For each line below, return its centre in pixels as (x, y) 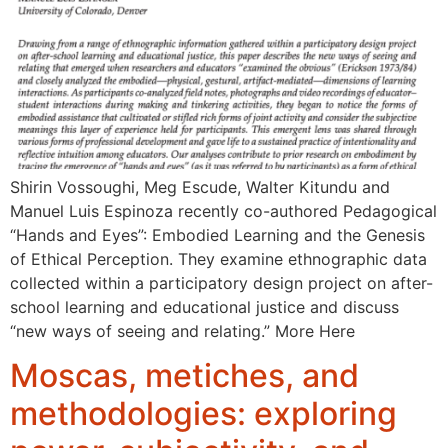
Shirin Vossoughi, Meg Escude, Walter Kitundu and (200, 187)
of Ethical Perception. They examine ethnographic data (218, 259)
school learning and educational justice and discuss (204, 307)
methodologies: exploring (203, 414)
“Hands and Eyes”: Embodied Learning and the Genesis (217, 235)
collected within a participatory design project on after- (221, 283)
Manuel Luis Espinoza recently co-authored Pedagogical (223, 211)
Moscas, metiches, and (184, 376)
